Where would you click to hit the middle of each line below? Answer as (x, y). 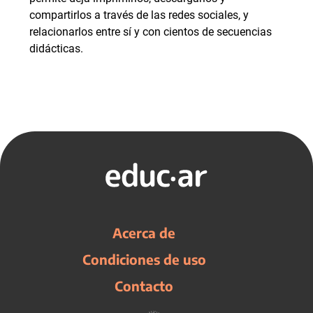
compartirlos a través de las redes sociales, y (139, 15)
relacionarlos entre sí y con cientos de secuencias (151, 32)
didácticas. (59, 49)
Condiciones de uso (144, 259)
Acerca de (144, 233)
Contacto (144, 286)
